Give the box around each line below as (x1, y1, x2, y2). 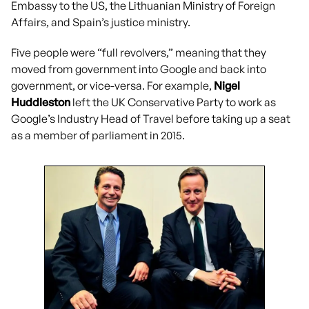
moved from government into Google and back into (11, 61, 266, 76)
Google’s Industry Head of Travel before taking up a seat (11, 111, 290, 126)
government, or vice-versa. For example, (11, 78, 214, 92)
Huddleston (11, 94, 70, 109)
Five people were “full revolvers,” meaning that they (11, 45, 266, 59)
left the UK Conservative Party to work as (70, 94, 276, 109)
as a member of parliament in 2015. (11, 128, 189, 142)
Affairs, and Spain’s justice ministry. (11, 14, 192, 29)
